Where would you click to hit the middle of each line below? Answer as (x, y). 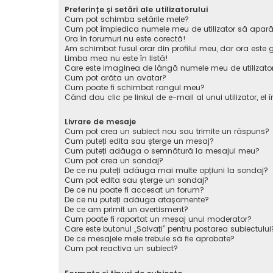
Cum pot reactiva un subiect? (121, 249)
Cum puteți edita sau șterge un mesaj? (139, 141)
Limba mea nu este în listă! (116, 58)
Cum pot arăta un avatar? (115, 78)
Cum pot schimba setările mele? (127, 19)
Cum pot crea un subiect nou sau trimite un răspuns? (167, 132)
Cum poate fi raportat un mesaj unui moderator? (158, 219)
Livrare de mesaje (100, 122)
